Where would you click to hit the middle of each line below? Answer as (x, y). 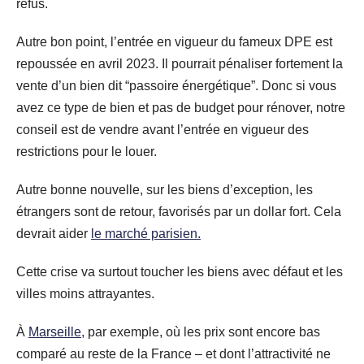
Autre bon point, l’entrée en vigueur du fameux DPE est (174, 41)
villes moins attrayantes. (85, 293)
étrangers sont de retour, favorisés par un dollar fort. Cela (179, 211)
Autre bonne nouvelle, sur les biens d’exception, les (165, 189)
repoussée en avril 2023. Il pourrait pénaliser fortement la (180, 63)
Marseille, (56, 331)
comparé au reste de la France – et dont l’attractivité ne (173, 353)
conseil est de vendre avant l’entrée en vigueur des (162, 129)
